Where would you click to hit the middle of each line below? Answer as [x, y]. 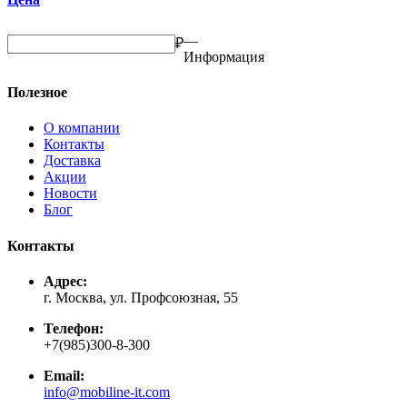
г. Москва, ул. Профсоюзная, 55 [141, 298]
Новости [70, 194]
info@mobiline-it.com [107, 392]
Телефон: [74, 328]
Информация [224, 56]
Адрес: [65, 281]
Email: [64, 376]
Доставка [72, 161]
